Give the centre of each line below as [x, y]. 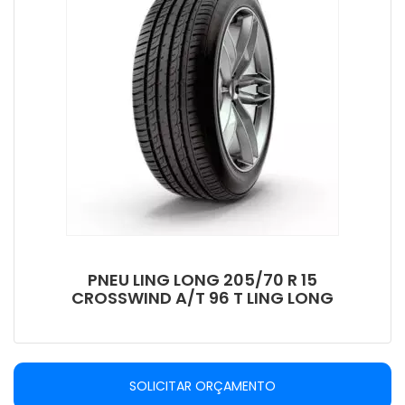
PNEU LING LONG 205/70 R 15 [202, 279]
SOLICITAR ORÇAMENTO [202, 386]
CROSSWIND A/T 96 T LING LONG [202, 297]
